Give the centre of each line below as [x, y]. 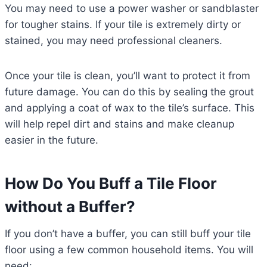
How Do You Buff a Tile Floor [111, 184]
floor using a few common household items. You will [129, 250]
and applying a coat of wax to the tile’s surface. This [130, 108]
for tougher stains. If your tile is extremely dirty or [123, 25]
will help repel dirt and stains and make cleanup [119, 124]
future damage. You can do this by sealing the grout [129, 92]
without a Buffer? [70, 207]
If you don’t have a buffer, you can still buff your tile [128, 234]
